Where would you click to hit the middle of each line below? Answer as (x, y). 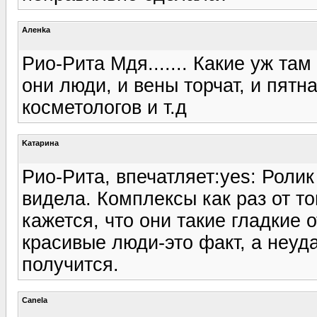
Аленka (36, 29)
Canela (35, 300)
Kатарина (40, 143)
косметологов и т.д (104, 107)
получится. (70, 264)
